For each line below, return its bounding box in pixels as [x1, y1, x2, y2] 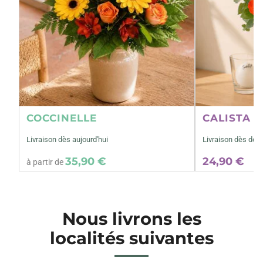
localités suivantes [49, 228, 214, 248]
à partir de [26, 157, 65, 167]
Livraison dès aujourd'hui [26, 135, 108, 144]
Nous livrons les [62, 208, 201, 229]
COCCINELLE [26, 112, 97, 124]
